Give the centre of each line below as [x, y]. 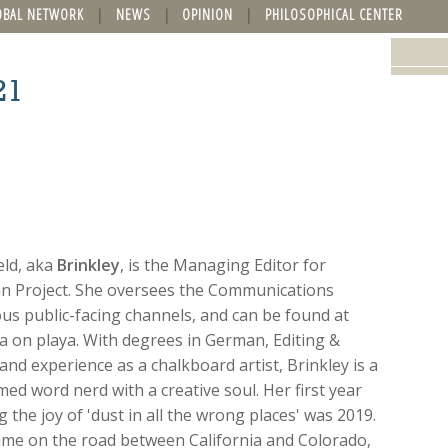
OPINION [208, 14]
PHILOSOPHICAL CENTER [333, 14]
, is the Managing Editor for [223, 264]
